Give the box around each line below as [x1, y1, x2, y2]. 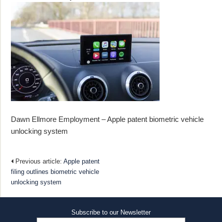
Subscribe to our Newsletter [71, 208, 151, 216]
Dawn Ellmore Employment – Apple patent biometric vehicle [11, 114, 204, 123]
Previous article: [13, 157, 63, 165]
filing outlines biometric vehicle [11, 167, 99, 175]
